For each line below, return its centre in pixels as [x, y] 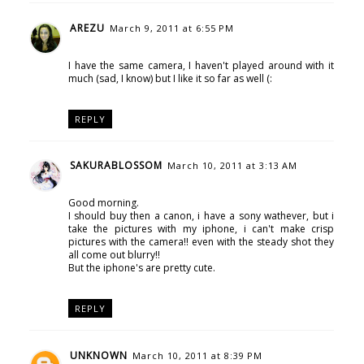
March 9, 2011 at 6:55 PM [171, 28]
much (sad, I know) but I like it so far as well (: [170, 78]
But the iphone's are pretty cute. [141, 268]
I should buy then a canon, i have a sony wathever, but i [201, 216]
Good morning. [103, 203]
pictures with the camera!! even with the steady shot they [201, 242]
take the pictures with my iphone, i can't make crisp [201, 229]
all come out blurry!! [114, 255]
